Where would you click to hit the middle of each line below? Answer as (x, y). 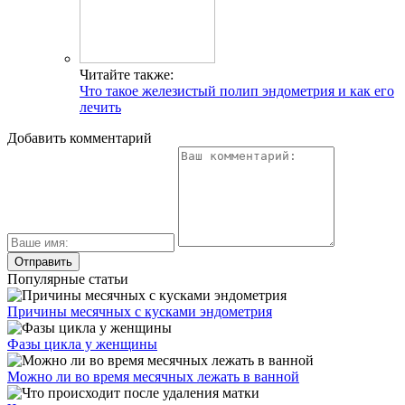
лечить (100, 108)
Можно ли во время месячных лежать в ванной (153, 377)
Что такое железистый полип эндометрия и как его (237, 91)
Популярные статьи (68, 279)
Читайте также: (127, 75)
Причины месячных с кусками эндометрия (140, 312)
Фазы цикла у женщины (82, 344)
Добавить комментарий (80, 138)
